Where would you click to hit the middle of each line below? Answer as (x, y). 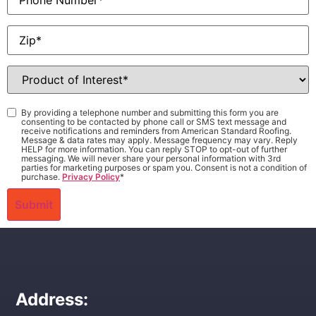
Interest (26, 93)
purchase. (42, 177)
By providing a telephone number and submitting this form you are (150, 113)
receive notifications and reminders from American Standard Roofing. (156, 131)
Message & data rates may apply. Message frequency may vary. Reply (159, 140)
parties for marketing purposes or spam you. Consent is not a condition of (164, 168)
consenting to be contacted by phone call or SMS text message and (154, 122)
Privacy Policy (91, 177)
